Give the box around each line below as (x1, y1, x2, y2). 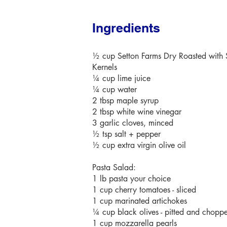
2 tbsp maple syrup (92, 95, 159, 106)
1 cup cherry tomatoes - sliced (92, 184, 196, 195)
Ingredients (92, 20, 160, 35)
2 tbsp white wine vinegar (92, 106, 181, 117)
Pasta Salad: (92, 162, 136, 173)
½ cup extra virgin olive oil (92, 140, 186, 150)
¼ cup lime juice (92, 73, 150, 84)
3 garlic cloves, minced (92, 118, 173, 128)
